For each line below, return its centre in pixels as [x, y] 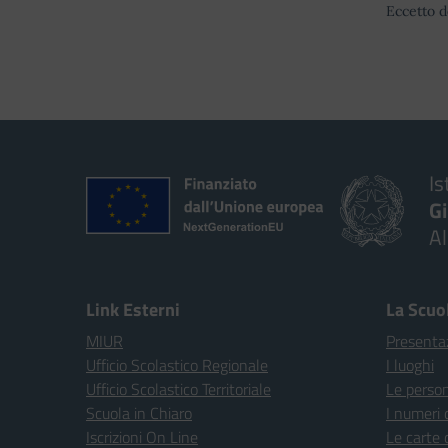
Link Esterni [133, 309]
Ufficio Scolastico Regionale [177, 365]
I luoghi [410, 365]
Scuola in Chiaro [139, 413]
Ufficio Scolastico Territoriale [178, 389]
